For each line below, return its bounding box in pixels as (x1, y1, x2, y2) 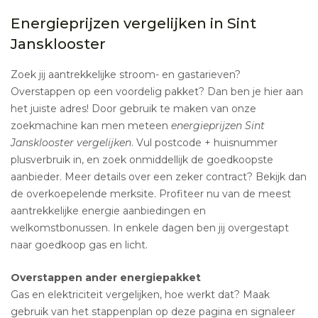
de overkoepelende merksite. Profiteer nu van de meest (11, 187, 291, 201)
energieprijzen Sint (171, 119, 265, 133)
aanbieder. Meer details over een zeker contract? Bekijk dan (11, 170, 307, 184)
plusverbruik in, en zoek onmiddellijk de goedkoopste (11, 153, 273, 167)
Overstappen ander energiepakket (11, 271, 201, 285)
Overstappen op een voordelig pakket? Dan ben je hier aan (11, 85, 303, 99)
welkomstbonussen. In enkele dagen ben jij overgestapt (11, 221, 289, 235)
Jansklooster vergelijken (11, 136, 131, 150)
